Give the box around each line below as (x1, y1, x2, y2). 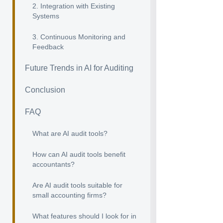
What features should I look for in (32, 212, 136, 220)
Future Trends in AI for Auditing (25, 64, 133, 72)
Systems (32, 12, 59, 20)
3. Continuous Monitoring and (32, 33, 125, 41)
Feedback (32, 43, 64, 51)
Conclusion (25, 86, 65, 94)
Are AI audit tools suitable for (32, 181, 122, 189)
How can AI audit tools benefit (32, 150, 125, 158)
